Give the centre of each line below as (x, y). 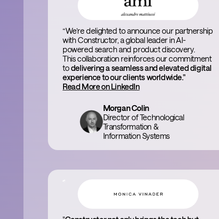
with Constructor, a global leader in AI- (124, 40)
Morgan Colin (126, 108)
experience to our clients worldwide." (124, 77)
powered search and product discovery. (129, 49)
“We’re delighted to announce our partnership (138, 31)
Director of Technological (143, 117)
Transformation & (131, 126)
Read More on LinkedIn (101, 86)
